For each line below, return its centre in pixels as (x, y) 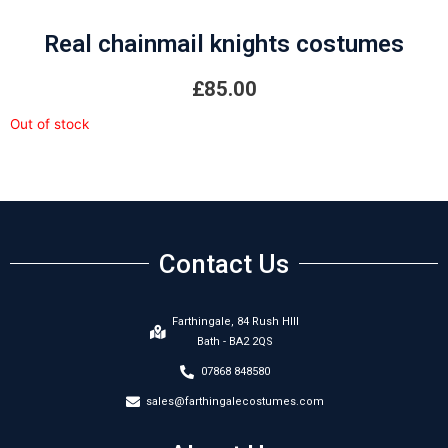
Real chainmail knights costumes (224, 43)
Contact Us (224, 263)
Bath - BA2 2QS (235, 341)
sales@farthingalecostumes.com (235, 401)
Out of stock (49, 123)
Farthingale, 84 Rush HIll (235, 321)
